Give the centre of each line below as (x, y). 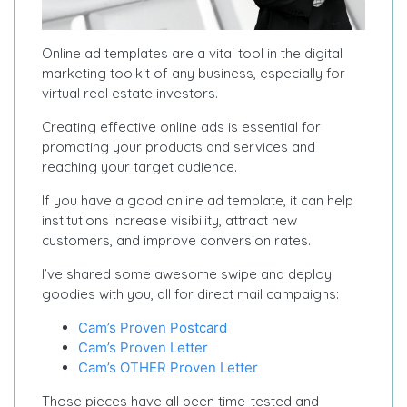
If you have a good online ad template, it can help (198, 200)
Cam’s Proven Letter (143, 347)
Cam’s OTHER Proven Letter (168, 367)
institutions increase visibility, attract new (169, 220)
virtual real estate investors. (130, 93)
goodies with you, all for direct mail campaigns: (190, 293)
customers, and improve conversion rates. (176, 240)
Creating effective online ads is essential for (181, 126)
